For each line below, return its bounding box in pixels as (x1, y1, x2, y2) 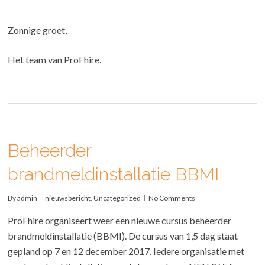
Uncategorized (93, 193, 141, 202)
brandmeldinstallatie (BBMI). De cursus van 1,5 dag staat (8, 230, 238, 241)
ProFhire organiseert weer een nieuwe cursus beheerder (8, 214, 232, 226)
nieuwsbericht (45, 193, 91, 202)
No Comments (148, 193, 196, 202)
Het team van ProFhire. (8, 53, 102, 65)
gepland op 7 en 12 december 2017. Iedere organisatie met (8, 245, 245, 257)
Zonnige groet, (8, 24, 67, 35)
